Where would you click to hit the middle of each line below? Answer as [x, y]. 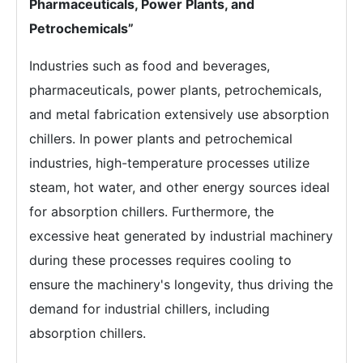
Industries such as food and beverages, [149, 66]
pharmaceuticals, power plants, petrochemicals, [175, 90]
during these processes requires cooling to [160, 260]
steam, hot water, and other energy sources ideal [179, 187]
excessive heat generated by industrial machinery [181, 236]
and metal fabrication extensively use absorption [179, 114]
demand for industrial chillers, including [149, 309]
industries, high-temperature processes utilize [169, 163]
